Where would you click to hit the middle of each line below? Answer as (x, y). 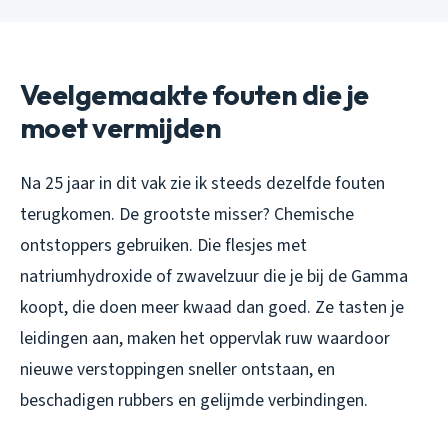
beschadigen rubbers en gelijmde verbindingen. (194, 400)
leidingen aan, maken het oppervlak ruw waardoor (205, 338)
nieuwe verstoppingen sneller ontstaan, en (177, 369)
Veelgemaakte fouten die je (194, 94)
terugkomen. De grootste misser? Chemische (187, 214)
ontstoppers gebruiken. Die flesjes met (163, 245)
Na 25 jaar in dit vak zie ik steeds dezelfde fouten (202, 183)
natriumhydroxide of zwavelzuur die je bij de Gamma (214, 276)
